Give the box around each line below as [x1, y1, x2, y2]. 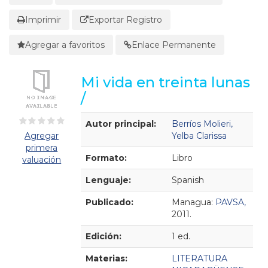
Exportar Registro [89, 14, 162, 25]
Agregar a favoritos [25, 39, 105, 50]
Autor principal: [85, 118, 156, 129]
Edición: [85, 231, 121, 242]
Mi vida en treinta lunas [80, 74, 250, 91]
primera [26, 142, 58, 153]
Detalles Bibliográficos [80, 113, 173, 124]
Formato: [85, 153, 127, 163]
